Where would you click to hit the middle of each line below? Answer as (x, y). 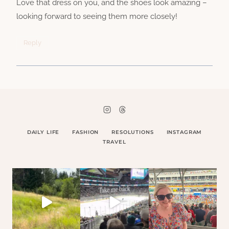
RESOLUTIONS (133, 132)
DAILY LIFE (43, 132)
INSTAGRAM (184, 132)
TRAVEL (114, 142)
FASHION (86, 132)
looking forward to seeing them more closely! (97, 16)
